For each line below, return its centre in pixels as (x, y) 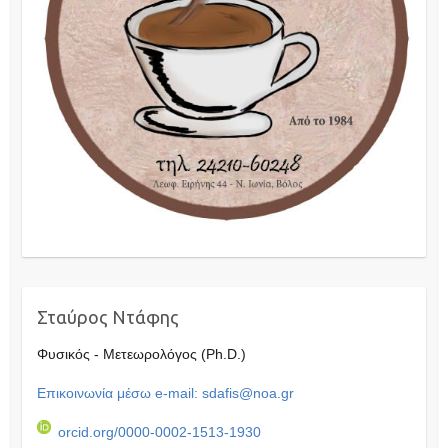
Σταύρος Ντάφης (107, 317)
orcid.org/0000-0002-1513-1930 (159, 432)
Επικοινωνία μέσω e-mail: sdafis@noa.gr (165, 393)
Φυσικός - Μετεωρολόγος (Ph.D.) (145, 354)
